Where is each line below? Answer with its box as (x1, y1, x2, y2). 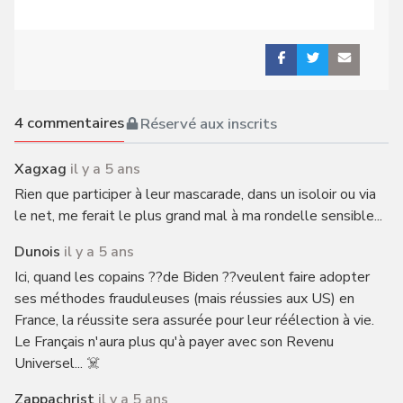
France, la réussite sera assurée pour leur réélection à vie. (13, 310, 374, 331)
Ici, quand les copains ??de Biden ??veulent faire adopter (13, 267, 370, 288)
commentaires (22, 112, 124, 134)
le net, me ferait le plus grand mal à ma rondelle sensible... (13, 206, 382, 227)
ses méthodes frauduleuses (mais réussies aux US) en (13, 289, 354, 309)
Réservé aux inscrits (139, 112, 277, 134)
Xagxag (13, 159, 67, 180)
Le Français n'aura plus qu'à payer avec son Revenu (13, 332, 334, 353)
